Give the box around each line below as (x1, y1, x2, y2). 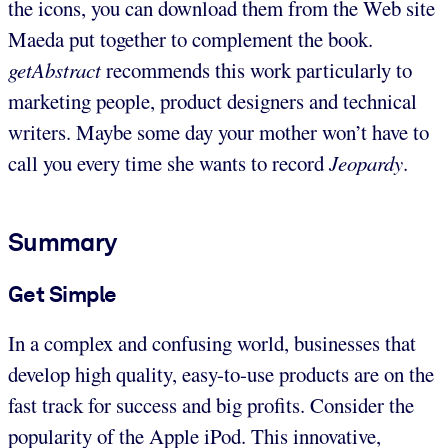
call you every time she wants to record (8, 148, 329, 177)
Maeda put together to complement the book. (8, 24, 373, 53)
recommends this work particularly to (101, 55, 412, 84)
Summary (8, 226, 117, 257)
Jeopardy (329, 148, 403, 177)
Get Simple (8, 280, 117, 307)
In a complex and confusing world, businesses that (8, 329, 416, 358)
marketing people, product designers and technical (8, 86, 417, 115)
